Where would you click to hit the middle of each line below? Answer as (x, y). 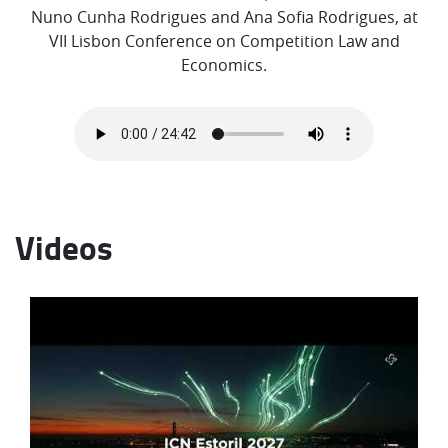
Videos (64, 247)
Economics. (224, 65)
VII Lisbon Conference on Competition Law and (224, 41)
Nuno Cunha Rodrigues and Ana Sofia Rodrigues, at (224, 17)
